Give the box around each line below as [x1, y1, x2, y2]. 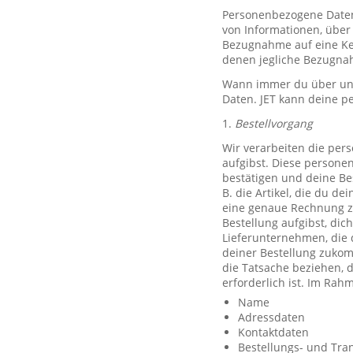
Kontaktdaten [238, 325, 309, 340]
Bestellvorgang [235, 116, 313, 131]
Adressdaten [238, 310, 305, 325]
